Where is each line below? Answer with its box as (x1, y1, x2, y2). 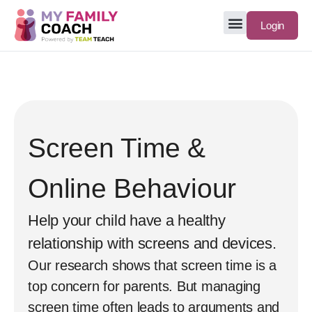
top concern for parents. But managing (28, 279, 260, 294)
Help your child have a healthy (28, 212, 226, 229)
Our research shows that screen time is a (28, 258, 276, 273)
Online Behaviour (28, 173, 236, 203)
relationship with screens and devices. (28, 235, 276, 252)
